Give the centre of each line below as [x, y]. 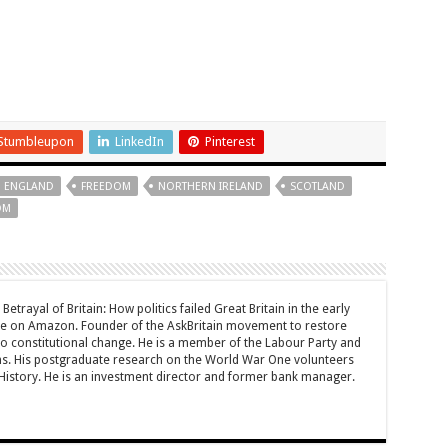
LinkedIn [139, 141]
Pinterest [229, 141]
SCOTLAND [317, 186]
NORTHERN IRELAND [210, 186]
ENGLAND [28, 186]
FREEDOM [105, 186]
